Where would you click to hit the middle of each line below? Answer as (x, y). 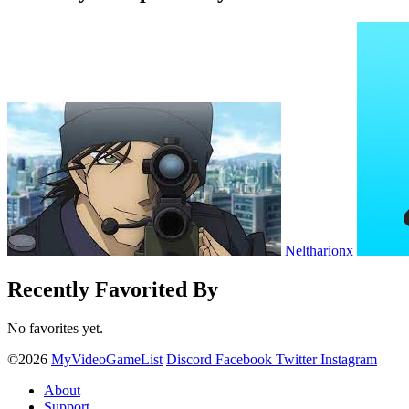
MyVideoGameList (107, 360)
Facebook (244, 360)
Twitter (296, 360)
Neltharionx (321, 251)
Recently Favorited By (113, 290)
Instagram (349, 360)
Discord (189, 360)
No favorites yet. (55, 329)
